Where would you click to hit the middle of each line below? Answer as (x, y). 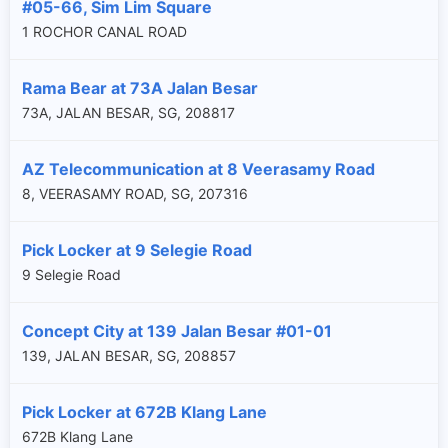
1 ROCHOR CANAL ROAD (104, 31)
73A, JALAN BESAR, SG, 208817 (128, 112)
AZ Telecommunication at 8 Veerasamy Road (198, 168)
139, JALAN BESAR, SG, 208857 (129, 355)
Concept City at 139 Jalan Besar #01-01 (177, 330)
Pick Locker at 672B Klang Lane (144, 411)
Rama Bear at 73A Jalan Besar (140, 87)
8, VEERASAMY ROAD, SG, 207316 (135, 193)
